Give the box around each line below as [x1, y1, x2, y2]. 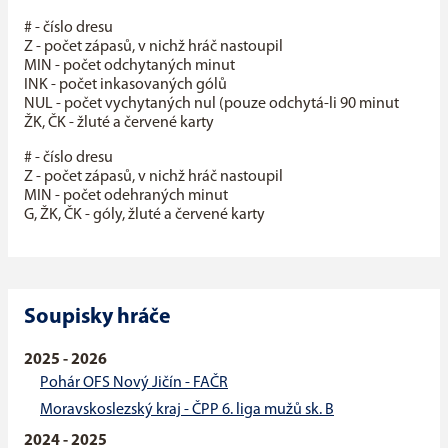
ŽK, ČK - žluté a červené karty [24, 115, 214, 132]
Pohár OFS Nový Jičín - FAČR [40, 375, 228, 392]
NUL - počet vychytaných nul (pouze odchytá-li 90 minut [24, 96, 399, 113]
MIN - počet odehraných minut [24, 188, 228, 205]
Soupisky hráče [24, 307, 170, 329]
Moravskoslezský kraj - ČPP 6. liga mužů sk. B [40, 402, 334, 419]
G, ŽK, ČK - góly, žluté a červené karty [24, 207, 265, 224]
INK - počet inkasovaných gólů [24, 77, 227, 94]
